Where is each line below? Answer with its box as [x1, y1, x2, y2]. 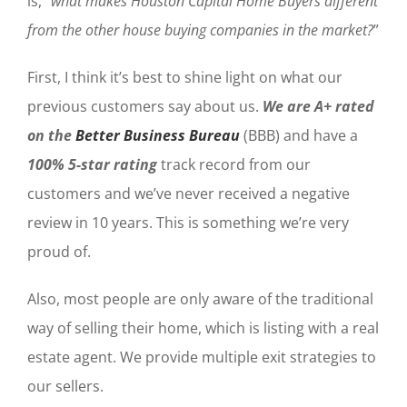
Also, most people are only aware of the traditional [27, 289, 373, 310]
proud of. [27, 242, 91, 263]
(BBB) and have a [243, 125, 358, 146]
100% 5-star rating [27, 154, 161, 175]
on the [27, 125, 75, 146]
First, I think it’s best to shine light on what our [27, 67, 342, 88]
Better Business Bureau [75, 125, 243, 146]
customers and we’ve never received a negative [27, 184, 350, 204]
